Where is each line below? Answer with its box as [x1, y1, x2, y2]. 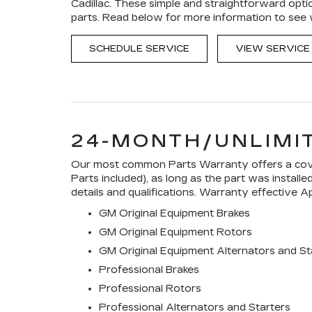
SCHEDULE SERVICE [89, 43, 189, 54]
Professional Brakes [99, 264, 199, 276]
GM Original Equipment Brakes [99, 208, 250, 219]
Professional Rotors [99, 283, 201, 295]
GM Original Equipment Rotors [99, 226, 252, 238]
